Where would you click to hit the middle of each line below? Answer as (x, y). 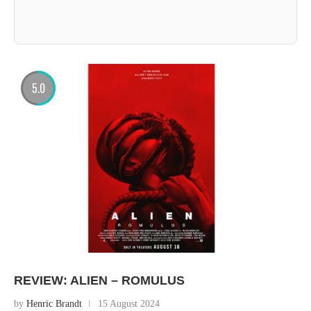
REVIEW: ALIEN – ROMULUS (99, 280)
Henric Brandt (54, 304)
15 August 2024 (129, 304)
